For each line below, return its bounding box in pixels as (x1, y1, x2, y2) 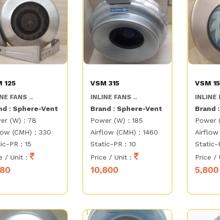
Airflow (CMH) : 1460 (90, 128, 159, 137)
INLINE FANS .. (90, 93, 137, 101)
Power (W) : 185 (90, 116, 143, 125)
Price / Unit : (90, 153, 135, 162)
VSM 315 (90, 79, 120, 87)
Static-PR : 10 (90, 140, 137, 148)
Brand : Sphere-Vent (90, 105, 163, 113)
